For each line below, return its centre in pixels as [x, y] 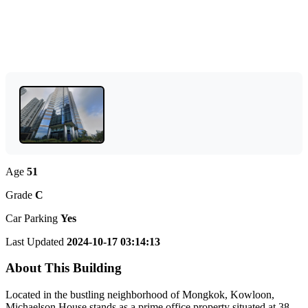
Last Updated [36, 241]
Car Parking [33, 218]
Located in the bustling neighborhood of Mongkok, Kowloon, [140, 295]
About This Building [64, 268]
